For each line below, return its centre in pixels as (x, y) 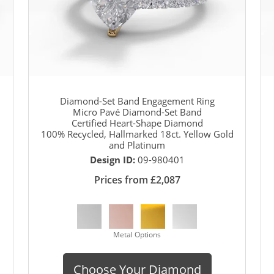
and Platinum (137, 145)
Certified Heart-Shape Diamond (137, 123)
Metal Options (137, 234)
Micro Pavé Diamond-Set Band (137, 112)
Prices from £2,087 (137, 180)
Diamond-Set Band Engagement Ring (137, 101)
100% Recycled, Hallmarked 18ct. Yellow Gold (137, 134)
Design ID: (113, 159)
